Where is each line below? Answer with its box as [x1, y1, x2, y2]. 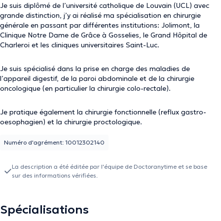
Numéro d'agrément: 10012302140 [4, 139, 105, 146]
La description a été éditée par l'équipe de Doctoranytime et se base [12, 163, 207, 170]
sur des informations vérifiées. [12, 172, 98, 179]
